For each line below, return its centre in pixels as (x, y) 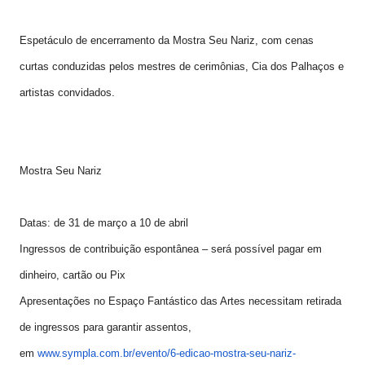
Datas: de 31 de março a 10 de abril (104, 223)
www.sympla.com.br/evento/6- (108, 353)
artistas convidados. (67, 92)
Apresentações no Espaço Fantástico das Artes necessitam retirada (180, 301)
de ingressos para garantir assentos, (106, 327)
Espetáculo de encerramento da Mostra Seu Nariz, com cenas (167, 40)
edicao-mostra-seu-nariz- (237, 353)
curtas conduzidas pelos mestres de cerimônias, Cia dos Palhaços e (182, 66)
